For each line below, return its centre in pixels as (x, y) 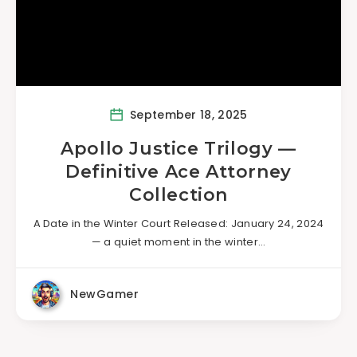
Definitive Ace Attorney (178, 172)
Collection (178, 195)
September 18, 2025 (187, 114)
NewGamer (104, 294)
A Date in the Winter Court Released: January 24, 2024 (178, 224)
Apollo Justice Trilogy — (178, 149)
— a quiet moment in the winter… (178, 242)
